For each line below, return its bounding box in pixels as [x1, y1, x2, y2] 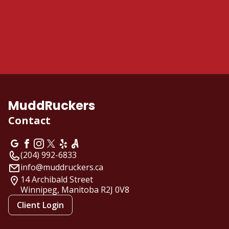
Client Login [17, 199, 64, 211]
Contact [8, 113, 51, 128]
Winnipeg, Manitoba [20, 184, 99, 195]
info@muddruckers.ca [20, 161, 103, 173]
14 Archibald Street [20, 173, 93, 185]
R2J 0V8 [99, 184, 129, 195]
